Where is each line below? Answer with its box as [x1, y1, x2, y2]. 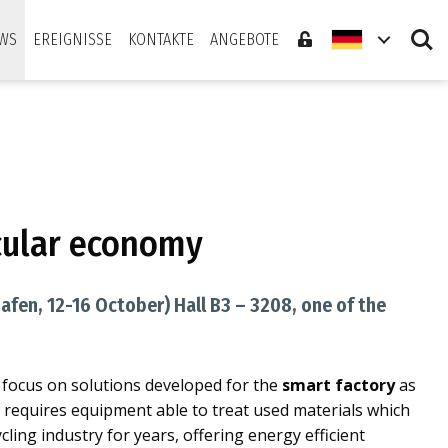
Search [400, 21, 444, 40]
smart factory [282, 374, 395, 396]
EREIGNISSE [33, 30, 112, 49]
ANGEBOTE [210, 30, 279, 49]
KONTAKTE [128, 30, 194, 49]
